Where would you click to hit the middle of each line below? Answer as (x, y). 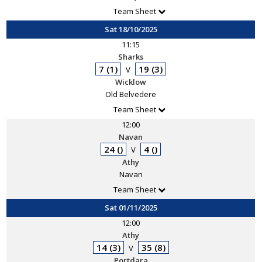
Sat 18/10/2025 (131, 29)
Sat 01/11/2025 (131, 208)
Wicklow (131, 82)
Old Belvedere (131, 94)
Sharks (131, 57)
